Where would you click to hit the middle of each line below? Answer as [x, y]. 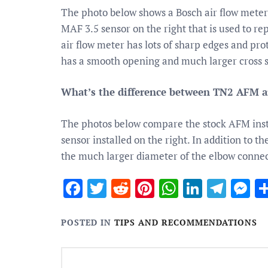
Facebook [122, 188]
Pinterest [193, 188]
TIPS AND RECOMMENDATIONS [186, 222]
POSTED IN [88, 222]
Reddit [158, 188]
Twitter [138, 188]
